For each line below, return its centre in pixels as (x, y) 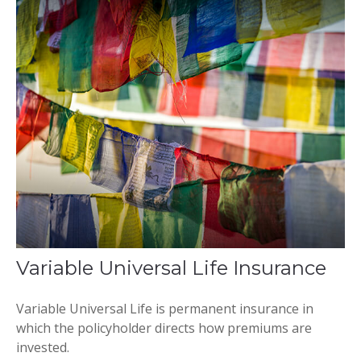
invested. (43, 347)
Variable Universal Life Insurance (171, 268)
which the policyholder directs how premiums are (164, 328)
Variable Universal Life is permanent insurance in (165, 308)
